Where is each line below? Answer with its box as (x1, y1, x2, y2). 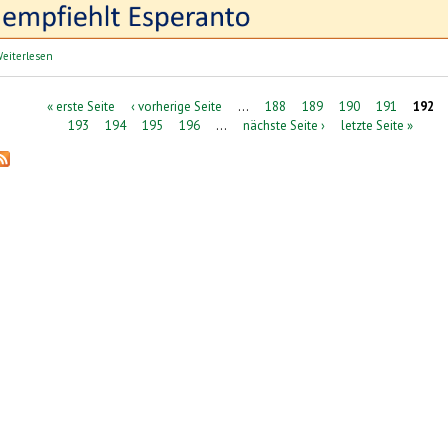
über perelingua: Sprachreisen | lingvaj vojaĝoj (53, 45, 276, 60)
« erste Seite (46, 97, 115, 115)
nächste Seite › (242, 116, 325, 134)
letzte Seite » (340, 116, 413, 134)
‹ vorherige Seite (130, 97, 222, 115)
